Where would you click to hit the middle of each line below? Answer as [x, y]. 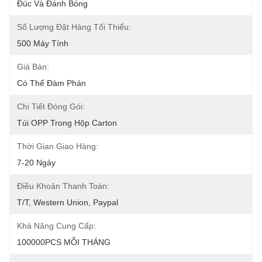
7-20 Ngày [36, 163]
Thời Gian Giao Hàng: [58, 146]
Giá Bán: [33, 67]
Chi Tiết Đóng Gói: [51, 106]
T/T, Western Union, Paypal [68, 202]
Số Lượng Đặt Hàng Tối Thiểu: [74, 27]
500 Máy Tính [43, 43]
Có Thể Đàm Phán [51, 83]
